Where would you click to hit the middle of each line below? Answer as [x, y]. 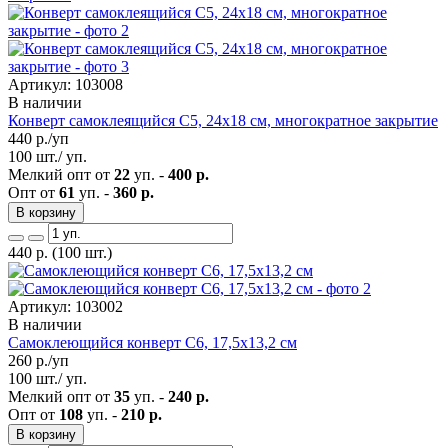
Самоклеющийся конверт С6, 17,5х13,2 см [152, 342]
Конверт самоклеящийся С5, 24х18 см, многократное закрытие [223, 120]
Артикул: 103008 [65, 84]
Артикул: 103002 [65, 306]
